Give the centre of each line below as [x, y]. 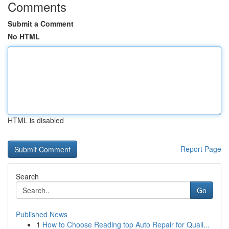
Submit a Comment [41, 24]
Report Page [201, 149]
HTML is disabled [36, 120]
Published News [42, 214]
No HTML [24, 36]
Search [27, 176]
